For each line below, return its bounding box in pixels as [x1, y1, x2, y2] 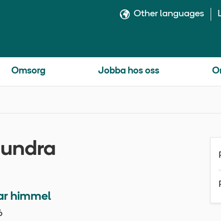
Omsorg [11, 67, 46, 76]
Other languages [134, 9, 205, 19]
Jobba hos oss [98, 67, 159, 76]
